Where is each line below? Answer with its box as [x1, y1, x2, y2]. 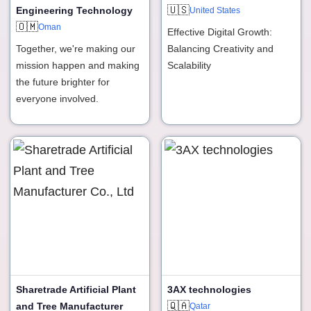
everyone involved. [16, 92, 99, 104]
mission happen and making [16, 59, 140, 71]
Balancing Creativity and [167, 42, 274, 54]
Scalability [167, 59, 211, 71]
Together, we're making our [16, 42, 135, 54]
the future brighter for [16, 76, 110, 87]
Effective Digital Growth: [167, 26, 272, 37]
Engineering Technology [16, 4, 133, 16]
